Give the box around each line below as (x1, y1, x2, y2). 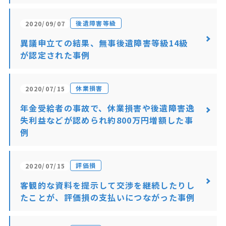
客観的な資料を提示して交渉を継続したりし (20, 179, 195, 191)
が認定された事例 (20, 49, 90, 61)
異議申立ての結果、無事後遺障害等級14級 (20, 37, 188, 49)
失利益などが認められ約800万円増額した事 (20, 114, 194, 126)
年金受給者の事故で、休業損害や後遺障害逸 (20, 102, 195, 114)
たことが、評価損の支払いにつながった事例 (20, 191, 195, 203)
